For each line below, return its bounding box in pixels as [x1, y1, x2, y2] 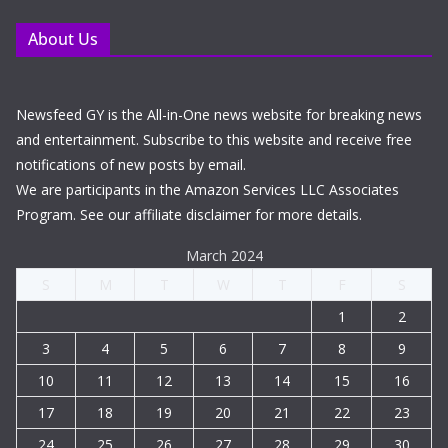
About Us [28, 28, 98, 51]
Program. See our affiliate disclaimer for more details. [16, 205, 362, 225]
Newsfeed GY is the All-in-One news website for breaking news [16, 105, 422, 125]
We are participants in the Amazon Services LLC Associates [16, 180, 399, 200]
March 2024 [185, 246, 263, 266]
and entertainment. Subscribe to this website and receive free [16, 130, 412, 150]
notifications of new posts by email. [16, 155, 246, 175]
